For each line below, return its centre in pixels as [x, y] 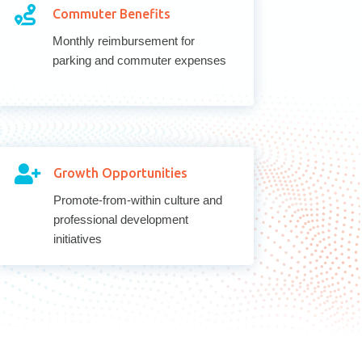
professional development [121, 219]
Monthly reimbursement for [124, 40]
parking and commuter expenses [140, 60]
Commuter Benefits [112, 13]
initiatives [78, 238]
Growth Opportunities [121, 173]
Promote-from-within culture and [138, 200]
